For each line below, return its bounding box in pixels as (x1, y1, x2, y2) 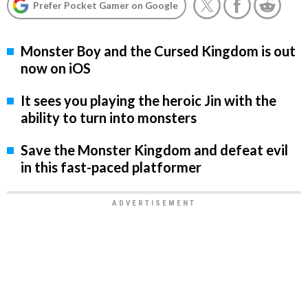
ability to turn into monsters (21, 109, 197, 126)
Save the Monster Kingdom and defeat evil (21, 142, 288, 159)
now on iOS (21, 60, 91, 77)
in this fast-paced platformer (21, 159, 201, 176)
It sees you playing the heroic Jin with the (21, 92, 276, 109)
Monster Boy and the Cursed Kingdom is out (21, 43, 296, 60)
